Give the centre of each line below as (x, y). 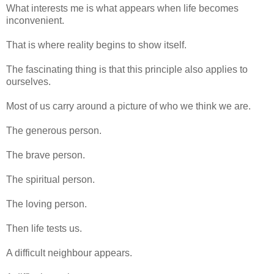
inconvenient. (35, 20)
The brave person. (46, 155)
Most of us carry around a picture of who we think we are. (128, 106)
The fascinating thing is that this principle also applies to (127, 69)
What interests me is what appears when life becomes (122, 8)
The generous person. (54, 130)
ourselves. (28, 81)
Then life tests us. (44, 228)
